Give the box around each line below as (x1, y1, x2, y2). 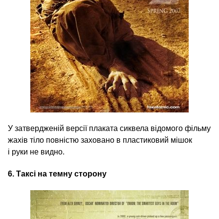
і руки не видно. (8, 148, 65, 156)
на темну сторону (36, 170, 107, 178)
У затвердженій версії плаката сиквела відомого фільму (8, 124, 211, 133)
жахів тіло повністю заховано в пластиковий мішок (8, 136, 192, 145)
